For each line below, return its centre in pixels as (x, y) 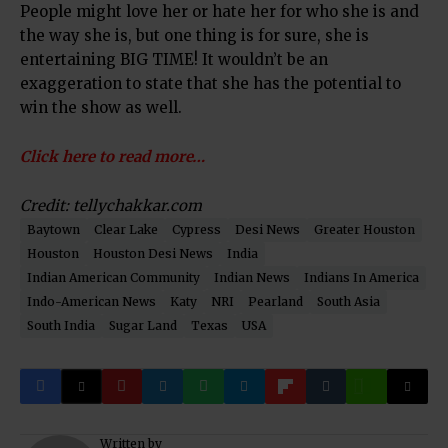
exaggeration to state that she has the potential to (210, 83)
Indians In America (361, 277)
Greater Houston (364, 229)
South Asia (348, 301)
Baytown (53, 229)
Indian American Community (113, 277)
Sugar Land (143, 325)
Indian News (252, 277)
